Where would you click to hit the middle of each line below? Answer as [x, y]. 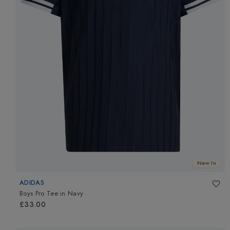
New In [207, 162]
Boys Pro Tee [39, 194]
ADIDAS [32, 182]
